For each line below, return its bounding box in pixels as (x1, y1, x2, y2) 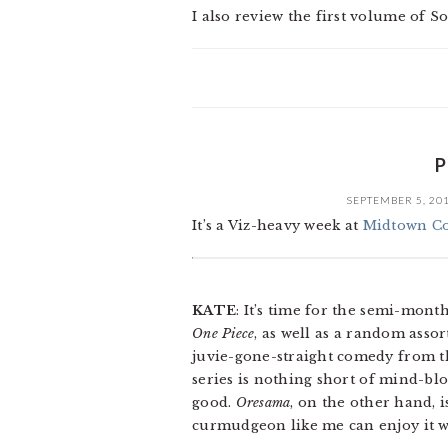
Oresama (235, 394, 291, 411)
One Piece (192, 325, 255, 342)
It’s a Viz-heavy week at (192, 217, 363, 234)
